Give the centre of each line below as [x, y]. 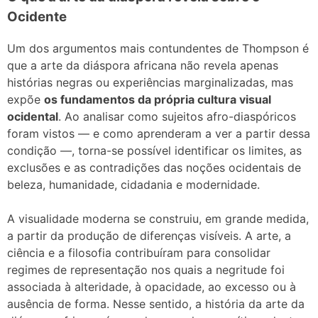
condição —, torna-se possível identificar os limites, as [154, 151]
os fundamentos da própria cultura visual [158, 100]
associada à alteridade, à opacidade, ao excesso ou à [152, 287]
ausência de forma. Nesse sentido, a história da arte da [156, 304]
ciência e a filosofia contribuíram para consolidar [139, 253]
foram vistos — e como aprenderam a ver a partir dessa [159, 134]
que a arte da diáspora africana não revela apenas [143, 66]
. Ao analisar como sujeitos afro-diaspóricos [177, 117]
